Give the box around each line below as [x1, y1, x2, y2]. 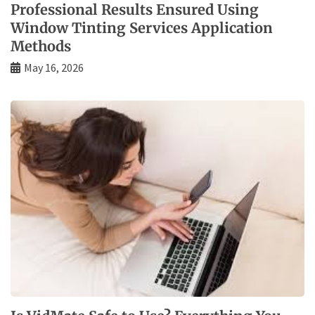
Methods [11, 37, 71, 56]
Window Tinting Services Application [11, 19, 273, 37]
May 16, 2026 [24, 60, 84, 75]
